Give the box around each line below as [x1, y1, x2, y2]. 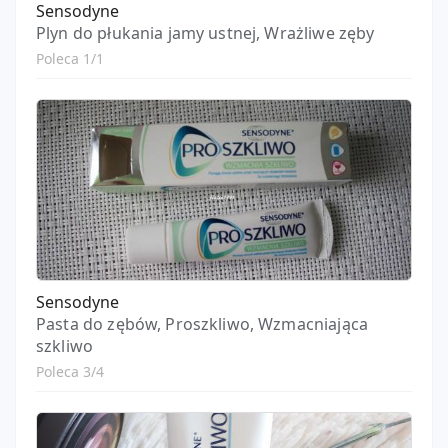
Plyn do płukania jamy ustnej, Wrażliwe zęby [36, 22, 375, 44]
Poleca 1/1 [36, 49, 104, 68]
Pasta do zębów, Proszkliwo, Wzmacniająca [36, 313, 368, 335]
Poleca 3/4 [36, 362, 104, 381]
